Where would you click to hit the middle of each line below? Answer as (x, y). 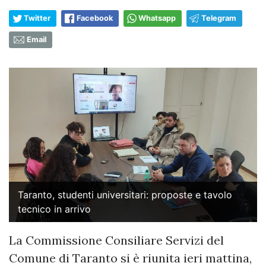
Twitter (37, 18)
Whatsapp (157, 18)
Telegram (219, 18)
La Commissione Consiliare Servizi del (116, 240)
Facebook (95, 18)
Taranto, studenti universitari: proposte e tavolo (125, 194)
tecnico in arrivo (54, 209)
